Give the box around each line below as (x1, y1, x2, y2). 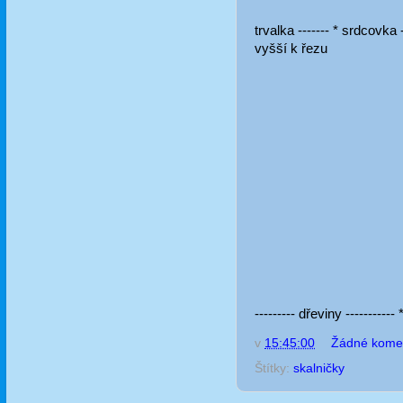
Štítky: (255, 361, 293, 375)
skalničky (293, 361, 345, 375)
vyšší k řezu (255, 41, 327, 57)
